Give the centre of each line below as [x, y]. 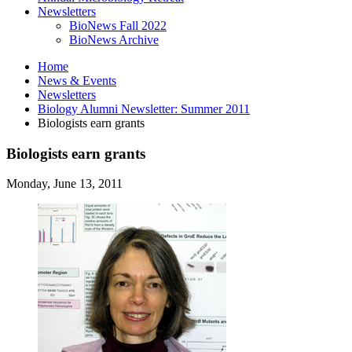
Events [98, 80]
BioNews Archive [114, 39]
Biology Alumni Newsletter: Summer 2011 [144, 108]
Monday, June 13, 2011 [64, 184]
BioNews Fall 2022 [118, 25]
